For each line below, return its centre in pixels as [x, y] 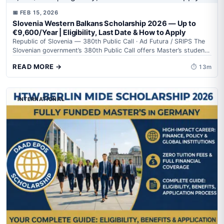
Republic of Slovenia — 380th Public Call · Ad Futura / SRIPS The [109, 41]
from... [22, 59]
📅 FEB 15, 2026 [35, 12]
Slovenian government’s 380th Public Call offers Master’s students [111, 50]
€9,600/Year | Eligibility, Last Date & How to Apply [99, 32]
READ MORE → [37, 66]
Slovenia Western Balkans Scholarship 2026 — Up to [104, 23]
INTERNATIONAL [41, 99]
